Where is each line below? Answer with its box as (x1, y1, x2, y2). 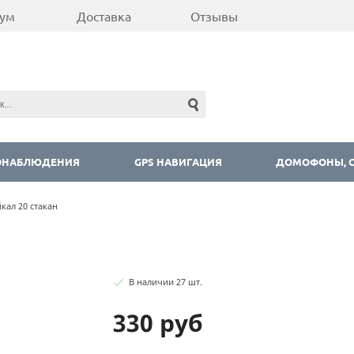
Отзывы (190, 8, 238, 24)
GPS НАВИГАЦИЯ (134, 155, 222, 168)
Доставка (77, 8, 131, 24)
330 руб (113, 306, 203, 339)
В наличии (129, 275, 176, 288)
